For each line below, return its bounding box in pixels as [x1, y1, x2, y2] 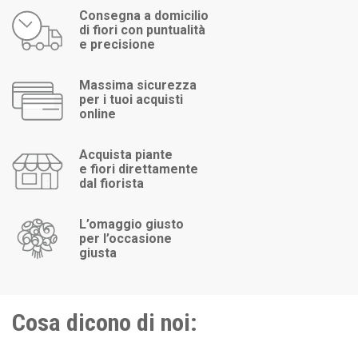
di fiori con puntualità [79, 22, 206, 38]
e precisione [79, 37, 156, 52]
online [79, 106, 117, 121]
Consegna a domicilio [79, 8, 209, 23]
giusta [79, 245, 117, 261]
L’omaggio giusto [79, 217, 185, 232]
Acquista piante [79, 147, 173, 162]
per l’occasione [79, 231, 173, 246]
